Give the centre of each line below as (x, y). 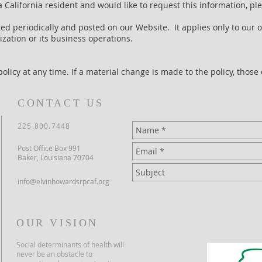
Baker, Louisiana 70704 (56, 157)
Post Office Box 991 (49, 148)
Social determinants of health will (70, 244)
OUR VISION (57, 223)
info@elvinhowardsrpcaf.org (63, 181)
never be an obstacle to (54, 254)
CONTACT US (61, 103)
